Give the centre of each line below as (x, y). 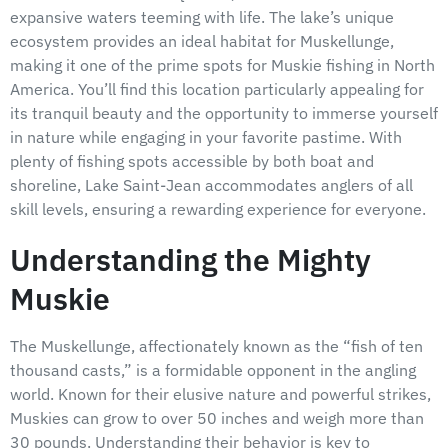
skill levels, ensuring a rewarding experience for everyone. (218, 208)
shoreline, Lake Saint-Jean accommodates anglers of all (211, 184)
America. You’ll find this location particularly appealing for (217, 88)
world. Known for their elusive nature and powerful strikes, (220, 393)
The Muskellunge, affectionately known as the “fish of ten (216, 345)
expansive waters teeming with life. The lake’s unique (202, 16)
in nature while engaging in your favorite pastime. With (206, 136)
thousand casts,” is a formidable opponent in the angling (213, 369)
